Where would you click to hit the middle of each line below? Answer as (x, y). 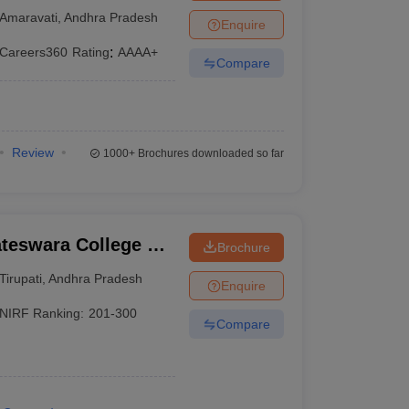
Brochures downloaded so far (209, 153)
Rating (91, 52)
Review (32, 152)
